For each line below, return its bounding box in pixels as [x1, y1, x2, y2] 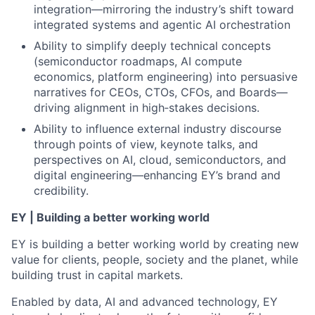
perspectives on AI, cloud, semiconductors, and [34, 153, 286, 167]
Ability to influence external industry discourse [34, 122, 281, 136]
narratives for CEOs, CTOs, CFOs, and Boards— [34, 85, 288, 99]
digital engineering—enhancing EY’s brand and [34, 168, 281, 182]
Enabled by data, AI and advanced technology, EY [11, 295, 278, 309]
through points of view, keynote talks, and [34, 137, 258, 151]
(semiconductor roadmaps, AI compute [34, 54, 242, 68]
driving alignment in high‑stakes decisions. [34, 101, 259, 115]
